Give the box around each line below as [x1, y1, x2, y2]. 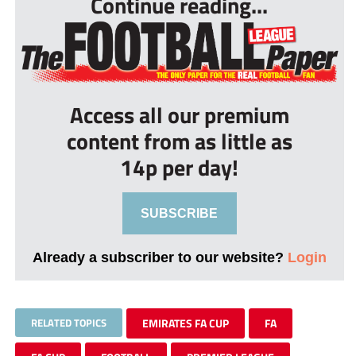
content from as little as [66, 124, 292, 159]
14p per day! [120, 150, 239, 185]
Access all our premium [69, 98, 289, 133]
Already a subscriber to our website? [32, 249, 288, 266]
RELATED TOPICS [30, 315, 106, 331]
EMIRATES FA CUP [141, 315, 229, 332]
